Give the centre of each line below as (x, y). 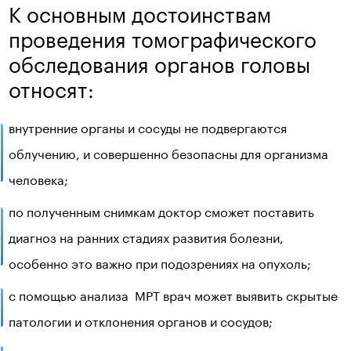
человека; (39, 179)
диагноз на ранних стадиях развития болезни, (147, 237)
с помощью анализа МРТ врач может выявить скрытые (174, 295)
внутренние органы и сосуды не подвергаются (148, 127)
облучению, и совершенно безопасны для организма (169, 153)
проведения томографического (163, 37)
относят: (52, 87)
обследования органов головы (160, 62)
